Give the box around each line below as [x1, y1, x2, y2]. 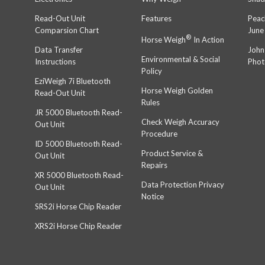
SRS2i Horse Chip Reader [35, 201, 121, 211]
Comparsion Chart [35, 25, 99, 35]
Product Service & [141, 148, 203, 159]
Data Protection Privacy [141, 180, 224, 190]
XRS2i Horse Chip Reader [35, 221, 122, 231]
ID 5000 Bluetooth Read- [35, 138, 122, 148]
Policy [141, 66, 162, 76]
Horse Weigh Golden [141, 86, 213, 96]
